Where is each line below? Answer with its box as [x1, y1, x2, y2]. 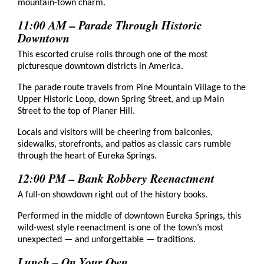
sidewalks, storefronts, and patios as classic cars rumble [18, 139, 231, 149]
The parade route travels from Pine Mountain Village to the [18, 82, 246, 93]
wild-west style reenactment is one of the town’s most [18, 223, 223, 233]
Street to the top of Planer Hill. [18, 106, 135, 116]
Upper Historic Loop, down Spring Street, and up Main [18, 94, 224, 104]
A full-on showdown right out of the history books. [18, 190, 207, 200]
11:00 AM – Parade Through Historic [18, 16, 202, 33]
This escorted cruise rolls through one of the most [18, 49, 207, 60]
